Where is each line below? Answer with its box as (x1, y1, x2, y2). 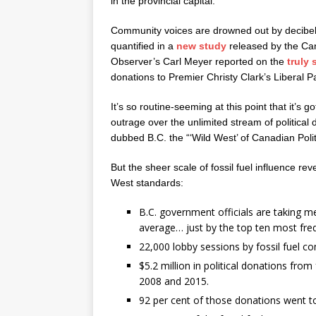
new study (176, 40, 226, 52)
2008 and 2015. (139, 274, 209, 288)
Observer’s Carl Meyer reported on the (111, 56, 287, 68)
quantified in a (111, 40, 176, 52)
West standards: (111, 177, 183, 189)
